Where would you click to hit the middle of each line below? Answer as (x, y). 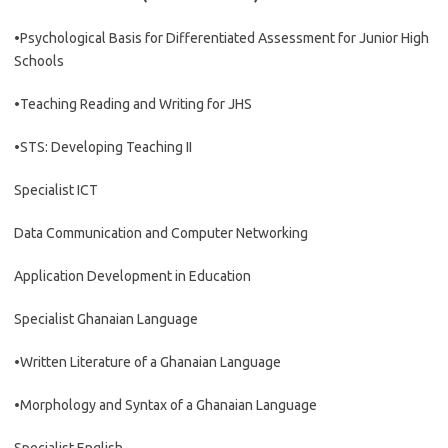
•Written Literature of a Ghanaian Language (147, 362)
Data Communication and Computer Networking (161, 233)
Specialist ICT (56, 190)
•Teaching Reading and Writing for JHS (133, 104)
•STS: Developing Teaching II (103, 147)
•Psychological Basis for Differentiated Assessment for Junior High (221, 38)
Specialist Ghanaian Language (106, 319)
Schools (39, 61)
